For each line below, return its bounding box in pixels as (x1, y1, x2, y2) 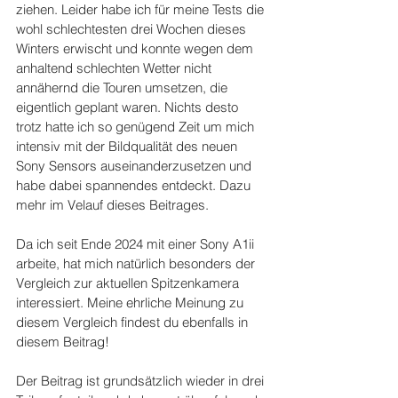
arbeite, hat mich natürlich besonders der (16, 255, 259, 273)
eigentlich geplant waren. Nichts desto (16, 99, 242, 116)
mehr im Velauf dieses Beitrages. (16, 196, 209, 214)
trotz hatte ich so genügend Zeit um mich (16, 118, 258, 136)
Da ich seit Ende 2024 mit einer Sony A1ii (16, 235, 258, 253)
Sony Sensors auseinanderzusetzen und (16, 157, 255, 175)
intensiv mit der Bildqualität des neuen (16, 138, 241, 155)
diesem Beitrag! (16, 333, 109, 351)
